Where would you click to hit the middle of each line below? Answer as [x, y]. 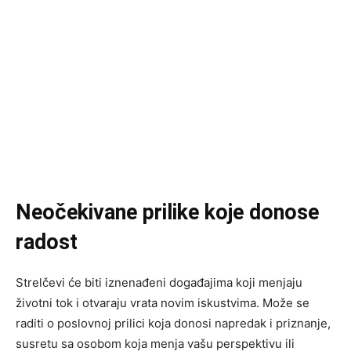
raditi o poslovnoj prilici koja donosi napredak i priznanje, [173, 323]
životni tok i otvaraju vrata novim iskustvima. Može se [163, 302]
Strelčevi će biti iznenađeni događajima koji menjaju [159, 282]
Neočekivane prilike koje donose [167, 212]
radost [47, 242]
